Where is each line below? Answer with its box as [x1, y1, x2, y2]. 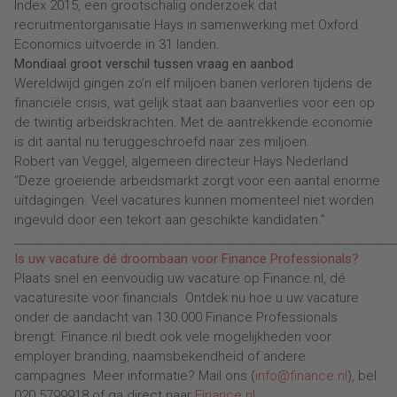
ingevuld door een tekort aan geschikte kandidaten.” [14, 212, 329, 229]
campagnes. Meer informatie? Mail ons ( [14, 368, 255, 385]
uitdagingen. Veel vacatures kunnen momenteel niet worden [14, 192, 374, 209]
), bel [347, 368, 377, 385]
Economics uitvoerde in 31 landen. [14, 36, 220, 53]
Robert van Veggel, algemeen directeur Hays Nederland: [14, 153, 351, 170]
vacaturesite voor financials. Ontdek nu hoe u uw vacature [14, 290, 359, 307]
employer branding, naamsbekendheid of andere [14, 348, 306, 365]
